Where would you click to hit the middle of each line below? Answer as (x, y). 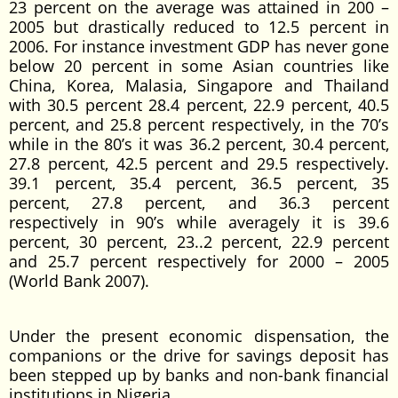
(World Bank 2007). (79, 281)
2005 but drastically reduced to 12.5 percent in (199, 27)
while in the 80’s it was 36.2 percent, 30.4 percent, (199, 144)
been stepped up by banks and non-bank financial (199, 375)
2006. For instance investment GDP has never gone (199, 46)
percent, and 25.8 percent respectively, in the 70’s (199, 124)
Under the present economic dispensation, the (199, 336)
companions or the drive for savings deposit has (199, 355)
